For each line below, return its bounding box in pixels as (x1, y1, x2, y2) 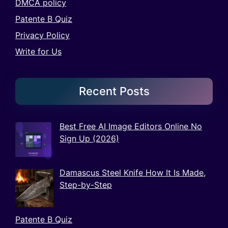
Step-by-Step (60, 180, 112, 190)
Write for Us (15, 46, 62, 56)
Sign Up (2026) (60, 133, 119, 144)
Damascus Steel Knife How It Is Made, (60, 167, 206, 178)
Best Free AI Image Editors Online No (60, 121, 202, 131)
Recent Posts (78, 84, 150, 98)
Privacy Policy (15, 30, 70, 40)
